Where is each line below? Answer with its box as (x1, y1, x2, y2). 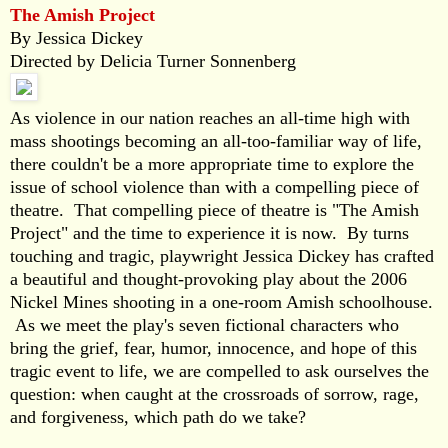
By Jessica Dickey (10, 27, 143, 48)
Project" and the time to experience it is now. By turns (10, 222, 409, 243)
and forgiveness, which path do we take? (10, 406, 306, 427)
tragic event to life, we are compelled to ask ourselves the (10, 360, 429, 381)
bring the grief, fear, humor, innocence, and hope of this (10, 337, 417, 358)
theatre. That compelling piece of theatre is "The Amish (10, 199, 419, 220)
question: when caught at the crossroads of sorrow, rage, (10, 383, 419, 404)
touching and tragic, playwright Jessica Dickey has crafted (10, 245, 434, 266)
